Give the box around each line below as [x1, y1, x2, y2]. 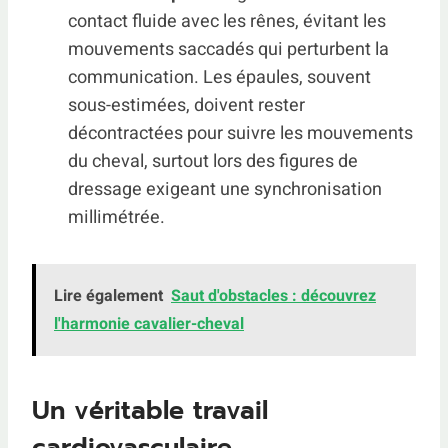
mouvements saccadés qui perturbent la [68, 35, 389, 63]
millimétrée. [68, 203, 165, 231]
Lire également [54, 283, 163, 308]
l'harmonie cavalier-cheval [54, 311, 244, 336]
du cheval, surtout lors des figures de [68, 147, 358, 175]
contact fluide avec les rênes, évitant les [68, 7, 386, 35]
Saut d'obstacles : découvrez [171, 283, 376, 308]
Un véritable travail [32, 392, 268, 430]
